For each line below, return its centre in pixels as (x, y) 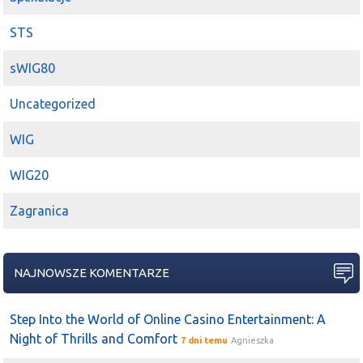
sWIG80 (33, 68)
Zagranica (40, 211)
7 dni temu (205, 341)
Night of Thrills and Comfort (94, 339)
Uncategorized (53, 104)
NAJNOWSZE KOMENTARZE (92, 273)
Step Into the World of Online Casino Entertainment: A (168, 320)
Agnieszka (253, 341)
